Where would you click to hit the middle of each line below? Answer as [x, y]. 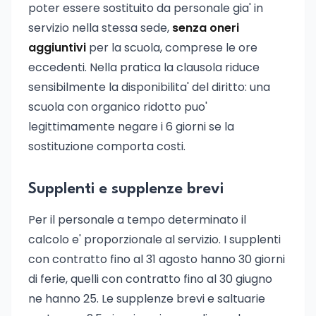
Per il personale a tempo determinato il [137, 220]
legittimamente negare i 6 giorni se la [131, 127]
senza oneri [206, 28]
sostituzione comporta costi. [107, 146]
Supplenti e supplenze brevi [126, 189]
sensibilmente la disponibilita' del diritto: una [149, 87]
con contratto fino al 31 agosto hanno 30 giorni [157, 259]
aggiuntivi [57, 48]
